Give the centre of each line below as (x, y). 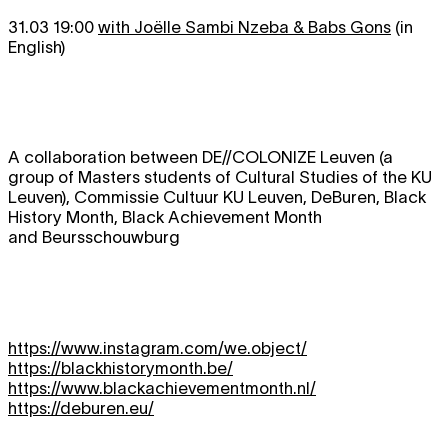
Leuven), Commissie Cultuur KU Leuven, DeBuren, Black (217, 197)
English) (36, 46)
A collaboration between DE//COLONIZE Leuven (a (200, 157)
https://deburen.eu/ (81, 407)
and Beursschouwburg (94, 237)
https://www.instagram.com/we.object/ (157, 347)
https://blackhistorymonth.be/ (120, 367)
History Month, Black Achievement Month (165, 217)
